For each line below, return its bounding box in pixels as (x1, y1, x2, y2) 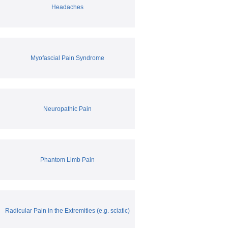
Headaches (51, 3, 83, 11)
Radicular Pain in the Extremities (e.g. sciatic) (5, 207, 130, 214)
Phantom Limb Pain (40, 156, 95, 163)
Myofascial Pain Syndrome (31, 54, 104, 62)
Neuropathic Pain (43, 105, 92, 112)
